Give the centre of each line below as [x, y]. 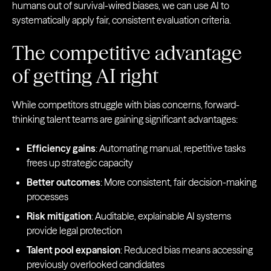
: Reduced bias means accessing [187, 250]
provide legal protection [74, 231]
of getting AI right [85, 76]
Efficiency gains [61, 149]
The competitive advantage [127, 53]
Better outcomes [64, 182]
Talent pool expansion [73, 250]
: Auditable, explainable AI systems [161, 216]
